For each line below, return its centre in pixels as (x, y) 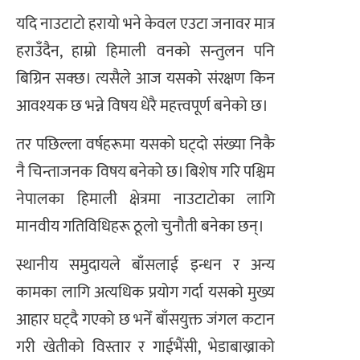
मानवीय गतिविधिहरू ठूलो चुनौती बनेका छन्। (140, 226)
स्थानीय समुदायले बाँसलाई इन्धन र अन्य (145, 266)
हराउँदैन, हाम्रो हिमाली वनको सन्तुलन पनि (145, 51)
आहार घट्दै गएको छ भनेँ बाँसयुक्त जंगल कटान (145, 320)
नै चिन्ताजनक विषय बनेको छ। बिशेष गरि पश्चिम (145, 172)
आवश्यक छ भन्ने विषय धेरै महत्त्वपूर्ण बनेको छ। (142, 106)
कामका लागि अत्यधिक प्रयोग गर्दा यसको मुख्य (145, 293)
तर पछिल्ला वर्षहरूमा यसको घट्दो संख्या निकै (145, 144)
